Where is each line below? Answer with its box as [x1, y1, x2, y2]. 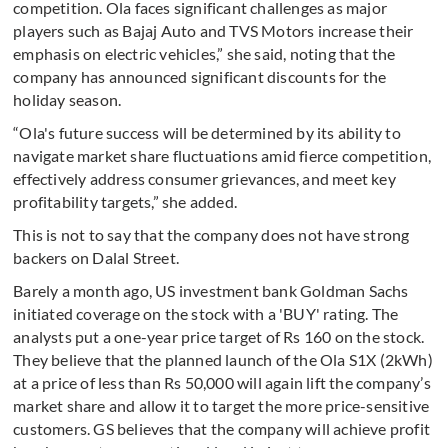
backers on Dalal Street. [13, 248, 180, 268]
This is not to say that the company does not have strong [13, 225, 410, 245]
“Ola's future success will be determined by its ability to [13, 123, 401, 143]
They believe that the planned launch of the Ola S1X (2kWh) [13, 350, 433, 370]
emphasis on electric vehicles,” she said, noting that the [13, 44, 396, 64]
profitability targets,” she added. [13, 192, 238, 212]
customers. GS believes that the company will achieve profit [13, 419, 431, 439]
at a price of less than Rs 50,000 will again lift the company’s [13, 373, 431, 393]
